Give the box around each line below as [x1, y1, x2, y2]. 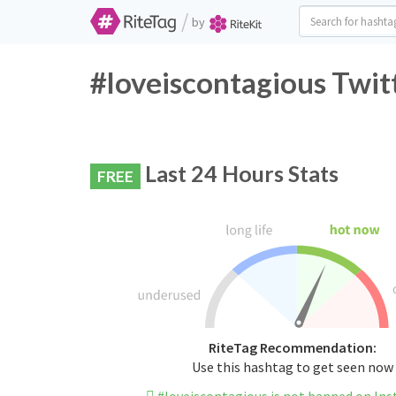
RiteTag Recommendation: [208, 339, 377, 357]
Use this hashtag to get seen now [191, 358, 393, 377]
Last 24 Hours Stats [141, 160, 339, 187]
